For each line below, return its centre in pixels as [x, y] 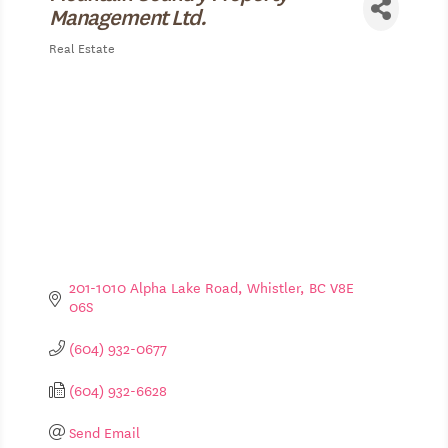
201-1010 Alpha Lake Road [153, 287]
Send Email [104, 432]
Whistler [273, 287]
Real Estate [81, 46]
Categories [84, 63]
